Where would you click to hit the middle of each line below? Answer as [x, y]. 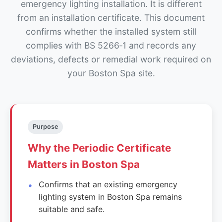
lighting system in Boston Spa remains [111, 196]
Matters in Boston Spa [84, 164]
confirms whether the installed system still [111, 31]
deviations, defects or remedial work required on [111, 59]
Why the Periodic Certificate [99, 148]
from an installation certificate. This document [111, 17]
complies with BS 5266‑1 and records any [111, 45]
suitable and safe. [72, 209]
